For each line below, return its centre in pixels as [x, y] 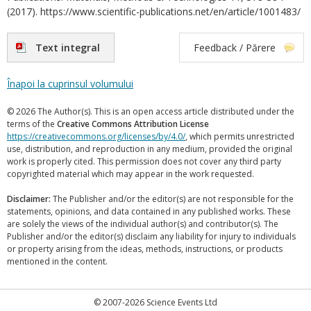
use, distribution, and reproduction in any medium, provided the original [150, 149]
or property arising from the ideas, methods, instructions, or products [145, 249]
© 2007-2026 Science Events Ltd [155, 302]
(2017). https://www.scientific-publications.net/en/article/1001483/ [154, 11]
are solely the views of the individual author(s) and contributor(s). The [143, 224]
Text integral [68, 48]
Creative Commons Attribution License [133, 124]
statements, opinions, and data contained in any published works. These [149, 211]
